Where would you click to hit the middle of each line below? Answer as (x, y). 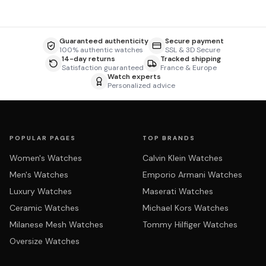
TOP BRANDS (169, 138)
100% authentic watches (101, 50)
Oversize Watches (45, 241)
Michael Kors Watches (186, 208)
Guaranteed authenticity (104, 41)
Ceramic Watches (44, 208)
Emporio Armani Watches (192, 175)
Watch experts (134, 77)
